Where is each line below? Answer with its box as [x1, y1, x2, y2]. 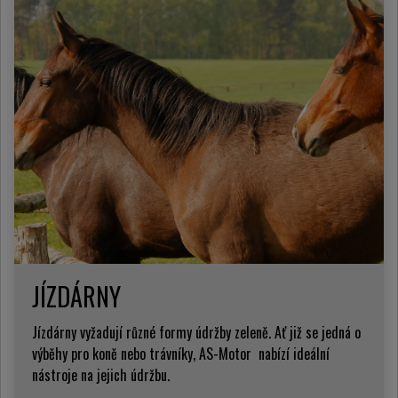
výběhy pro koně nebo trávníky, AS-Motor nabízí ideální [32, 343, 330, 365]
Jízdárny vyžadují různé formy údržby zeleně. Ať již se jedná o [32, 322, 361, 344]
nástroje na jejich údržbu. [32, 364, 170, 386]
